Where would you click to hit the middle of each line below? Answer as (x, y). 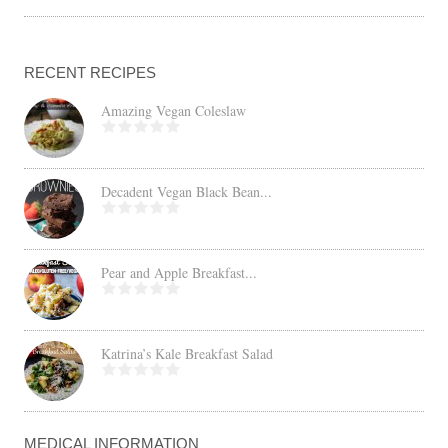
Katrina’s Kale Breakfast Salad (187, 353)
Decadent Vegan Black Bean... (187, 191)
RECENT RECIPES (90, 72)
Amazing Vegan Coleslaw (174, 110)
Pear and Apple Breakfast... (179, 272)
